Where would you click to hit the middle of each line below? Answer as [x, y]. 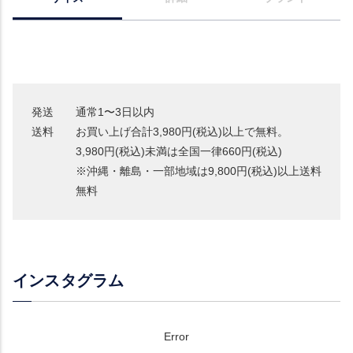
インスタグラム [69, 281]
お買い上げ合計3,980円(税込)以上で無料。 [182, 132]
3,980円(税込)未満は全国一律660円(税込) [179, 152]
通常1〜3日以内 [115, 112]
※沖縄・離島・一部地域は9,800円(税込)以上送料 [199, 171]
